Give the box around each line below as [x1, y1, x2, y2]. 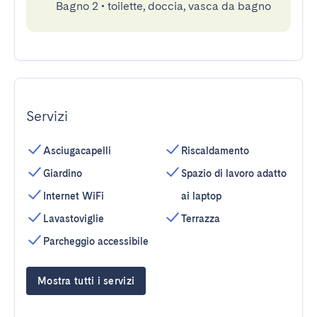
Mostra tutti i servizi [38, 275, 135, 287]
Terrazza [181, 213, 220, 224]
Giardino [43, 168, 82, 179]
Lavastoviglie [43, 213, 104, 224]
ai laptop [181, 190, 221, 202]
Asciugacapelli [43, 145, 111, 156]
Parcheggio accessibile [43, 236, 149, 247]
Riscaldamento [181, 145, 249, 156]
